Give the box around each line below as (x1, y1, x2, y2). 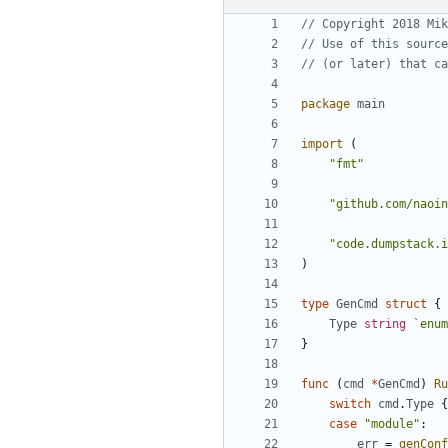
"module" (364, 417, 420, 432)
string (364, 317, 406, 332)
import (301, 137, 343, 152)
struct (385, 297, 427, 312)
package (301, 97, 350, 112)
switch (329, 397, 371, 412)
